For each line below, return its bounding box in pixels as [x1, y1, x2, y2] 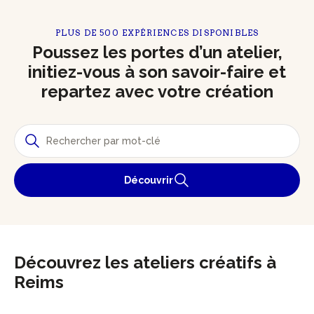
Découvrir [124, 174, 173, 186]
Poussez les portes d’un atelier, [32, 41, 282, 62]
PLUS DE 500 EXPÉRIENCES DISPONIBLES [55, 27, 259, 38]
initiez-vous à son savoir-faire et [28, 61, 286, 82]
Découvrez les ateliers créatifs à [14, 252, 276, 273]
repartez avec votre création [41, 81, 273, 102]
